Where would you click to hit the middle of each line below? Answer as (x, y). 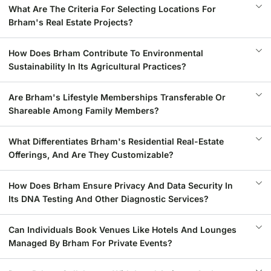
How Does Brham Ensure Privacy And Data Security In (121, 185)
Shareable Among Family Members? (84, 110)
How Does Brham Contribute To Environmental (106, 53)
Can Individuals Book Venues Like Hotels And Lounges (122, 230)
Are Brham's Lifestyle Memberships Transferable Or (117, 97)
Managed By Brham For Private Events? (90, 243)
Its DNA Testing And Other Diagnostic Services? (109, 199)
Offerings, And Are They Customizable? (91, 155)
